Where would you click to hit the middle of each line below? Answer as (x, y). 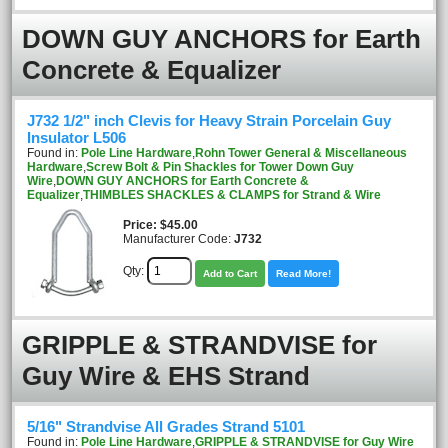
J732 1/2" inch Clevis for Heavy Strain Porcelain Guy (209, 121)
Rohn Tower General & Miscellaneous (301, 153)
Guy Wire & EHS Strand (166, 376)
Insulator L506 (76, 138)
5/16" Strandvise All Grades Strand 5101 (166, 427)
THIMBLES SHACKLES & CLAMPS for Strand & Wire (232, 195)
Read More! (303, 273)
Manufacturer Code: (178, 239)
